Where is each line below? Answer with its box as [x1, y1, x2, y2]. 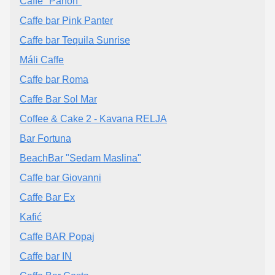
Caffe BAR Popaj [20, 231, 95, 242]
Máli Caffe [20, 54, 64, 65]
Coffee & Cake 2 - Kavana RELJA [20, 113, 167, 124]
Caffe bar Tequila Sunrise [20, 34, 130, 45]
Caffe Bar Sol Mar [20, 93, 97, 104]
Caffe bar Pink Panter [20, 15, 113, 26]
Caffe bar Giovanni [20, 172, 101, 183]
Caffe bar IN [20, 250, 72, 261]
